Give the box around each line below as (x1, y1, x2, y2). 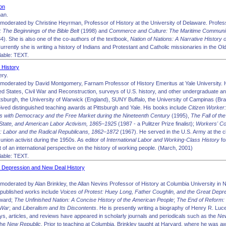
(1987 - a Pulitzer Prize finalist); (118, 120, 196, 127)
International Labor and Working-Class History (106, 136, 219, 143)
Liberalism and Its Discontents (23, 205, 96, 211)
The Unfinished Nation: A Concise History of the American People (14, 197, 174, 203)
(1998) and (79, 28, 109, 34)
